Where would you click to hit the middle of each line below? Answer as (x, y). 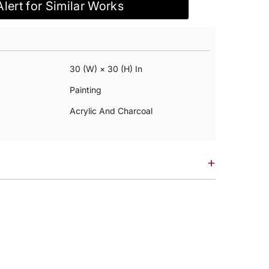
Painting (85, 90)
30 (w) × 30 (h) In (106, 69)
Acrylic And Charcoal (111, 111)
